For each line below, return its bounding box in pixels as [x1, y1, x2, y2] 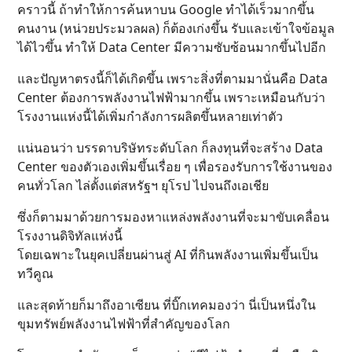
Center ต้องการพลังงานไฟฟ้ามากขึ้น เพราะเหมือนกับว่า [17, 89, 325, 107]
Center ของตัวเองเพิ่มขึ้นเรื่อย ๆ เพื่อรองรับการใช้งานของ [17, 158, 332, 176]
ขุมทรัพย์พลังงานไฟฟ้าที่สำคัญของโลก [17, 315, 230, 333]
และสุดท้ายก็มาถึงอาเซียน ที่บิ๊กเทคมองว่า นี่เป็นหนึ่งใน [17, 296, 316, 314]
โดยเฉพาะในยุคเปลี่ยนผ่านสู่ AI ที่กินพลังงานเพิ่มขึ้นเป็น [17, 246, 318, 264]
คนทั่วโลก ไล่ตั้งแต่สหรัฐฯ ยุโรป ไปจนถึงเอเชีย [17, 177, 269, 195]
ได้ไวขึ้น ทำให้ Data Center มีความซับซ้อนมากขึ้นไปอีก [17, 38, 326, 57]
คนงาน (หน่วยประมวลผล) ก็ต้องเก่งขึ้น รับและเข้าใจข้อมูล [17, 20, 335, 38]
